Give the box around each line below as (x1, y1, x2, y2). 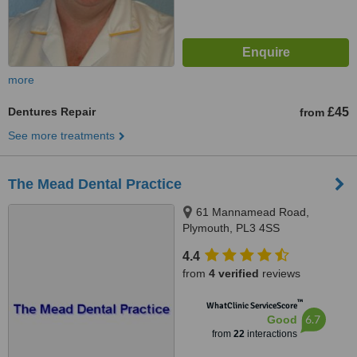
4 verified (209, 267, 259, 280)
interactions (244, 328, 297, 339)
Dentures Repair (8, 105, 96, 118)
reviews (259, 267, 300, 280)
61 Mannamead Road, (196, 206, 309, 218)
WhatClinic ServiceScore (206, 300, 297, 311)
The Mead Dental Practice (8, 176, 182, 192)
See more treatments (8, 129, 115, 142)
